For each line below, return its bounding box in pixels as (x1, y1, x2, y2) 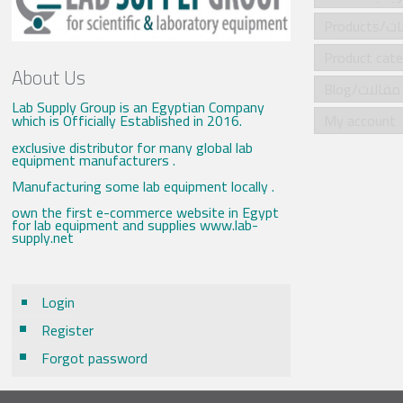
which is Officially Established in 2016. (12, 106, 243, 134)
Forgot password (41, 344, 148, 372)
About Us (12, 59, 86, 95)
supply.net (12, 223, 75, 251)
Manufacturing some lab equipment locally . (12, 172, 275, 200)
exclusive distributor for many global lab (12, 133, 254, 161)
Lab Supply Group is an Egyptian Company (12, 93, 265, 121)
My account (324, 107, 397, 134)
